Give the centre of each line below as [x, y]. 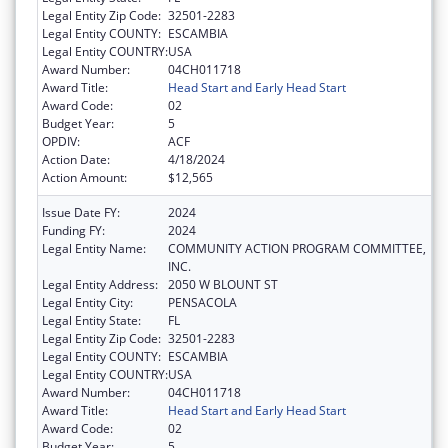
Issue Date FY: [81, 213]
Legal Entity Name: [94, 249]
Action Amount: [84, 178]
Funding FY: [73, 231]
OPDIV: [61, 142]
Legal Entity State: [91, 321]
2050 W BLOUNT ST [223, 285]
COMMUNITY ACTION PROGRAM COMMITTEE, [297, 249]
